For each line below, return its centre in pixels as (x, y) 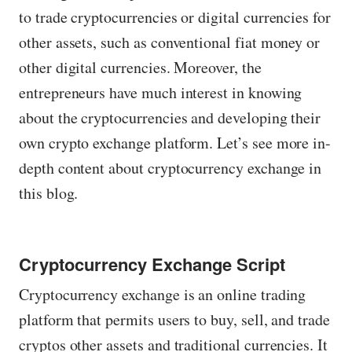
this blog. (49, 193)
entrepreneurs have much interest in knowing (161, 92)
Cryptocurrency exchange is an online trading (163, 294)
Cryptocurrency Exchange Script (152, 264)
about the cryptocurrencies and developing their (170, 117)
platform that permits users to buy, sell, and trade (174, 319)
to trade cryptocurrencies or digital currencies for (175, 17)
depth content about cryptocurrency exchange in (170, 168)
